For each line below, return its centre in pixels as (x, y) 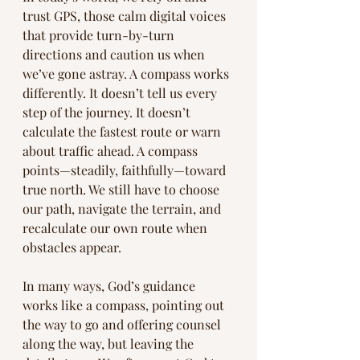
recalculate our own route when (117, 228)
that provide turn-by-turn (100, 35)
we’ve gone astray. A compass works (127, 74)
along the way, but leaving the (110, 344)
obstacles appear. (72, 247)
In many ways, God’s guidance (110, 286)
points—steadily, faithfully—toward (126, 170)
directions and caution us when (115, 55)
